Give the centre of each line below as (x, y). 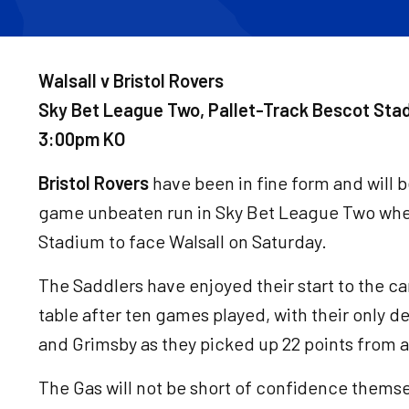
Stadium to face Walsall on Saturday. (183, 241)
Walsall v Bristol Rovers (131, 80)
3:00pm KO (82, 139)
